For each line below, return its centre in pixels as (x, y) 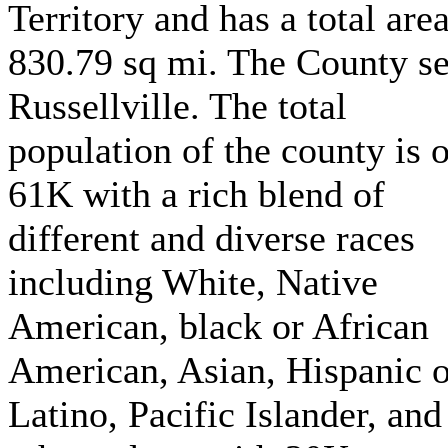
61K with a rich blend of (196, 194)
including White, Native (193, 282)
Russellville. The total (177, 106)
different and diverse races (211, 238)
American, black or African (218, 326)
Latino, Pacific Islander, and (225, 414)
